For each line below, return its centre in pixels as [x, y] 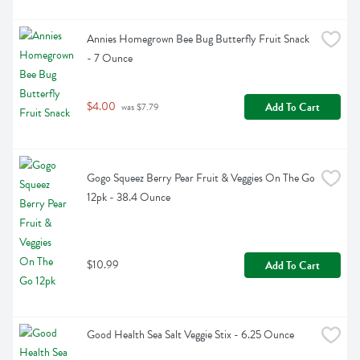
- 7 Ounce [110, 59]
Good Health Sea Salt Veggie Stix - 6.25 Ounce [190, 335]
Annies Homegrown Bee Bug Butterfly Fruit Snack [198, 39]
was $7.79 [139, 107]
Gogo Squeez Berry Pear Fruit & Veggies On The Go [201, 178]
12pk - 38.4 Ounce [129, 198]
